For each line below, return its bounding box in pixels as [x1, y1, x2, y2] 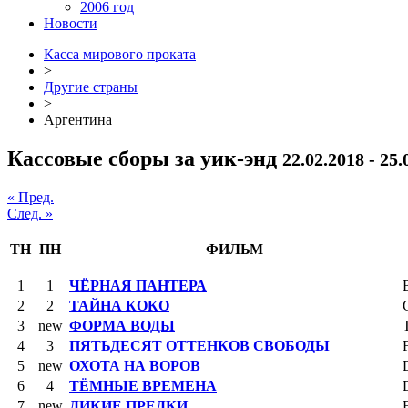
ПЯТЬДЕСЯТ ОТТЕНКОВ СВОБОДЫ [69, 337, 330, 353]
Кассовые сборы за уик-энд [7, 146, 282, 170]
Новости [44, 15, 97, 31]
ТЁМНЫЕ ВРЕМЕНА [69, 377, 217, 393]
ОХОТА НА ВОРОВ [69, 357, 200, 373]
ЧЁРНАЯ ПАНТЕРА [69, 277, 207, 293]
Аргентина [44, 112, 112, 127]
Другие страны [44, 79, 138, 95]
